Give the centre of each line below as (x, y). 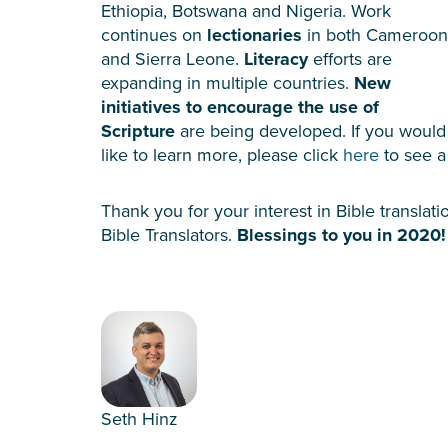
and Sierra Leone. (172, 58)
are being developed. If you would (313, 130)
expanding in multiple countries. (227, 82)
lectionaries (257, 34)
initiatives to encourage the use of (240, 106)
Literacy (278, 58)
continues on (154, 34)
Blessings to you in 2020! (341, 234)
